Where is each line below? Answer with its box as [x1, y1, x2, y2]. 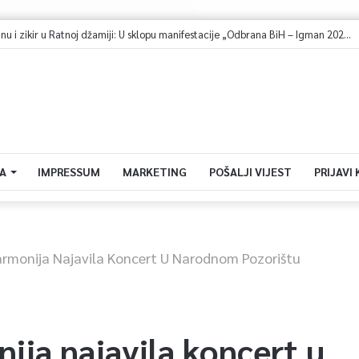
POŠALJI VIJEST [208, 164, 292, 179]
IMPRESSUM [37, 164, 100, 179]
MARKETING [122, 164, 187, 179]
